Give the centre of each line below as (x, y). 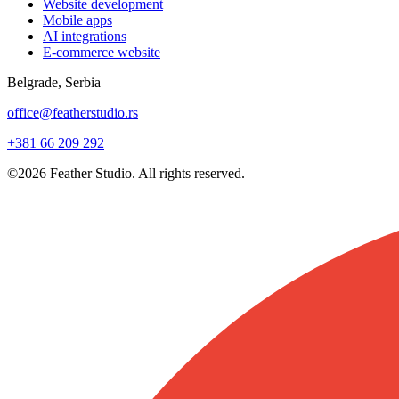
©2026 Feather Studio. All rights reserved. (126, 173)
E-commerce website (102, 52)
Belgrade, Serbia (54, 82)
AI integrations (85, 36)
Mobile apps (77, 20)
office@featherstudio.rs (73, 112)
